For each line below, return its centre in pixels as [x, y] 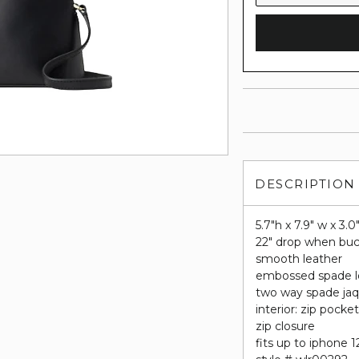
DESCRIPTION [305, 184]
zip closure [286, 326]
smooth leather [299, 259]
